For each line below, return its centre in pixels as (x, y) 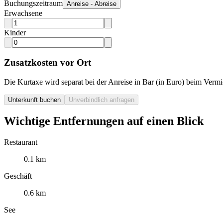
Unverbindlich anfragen (102, 100)
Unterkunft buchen (34, 100)
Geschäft (18, 176)
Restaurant (21, 142)
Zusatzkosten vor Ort (48, 62)
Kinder (15, 33)
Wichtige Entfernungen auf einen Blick (104, 121)
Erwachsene (23, 13)
